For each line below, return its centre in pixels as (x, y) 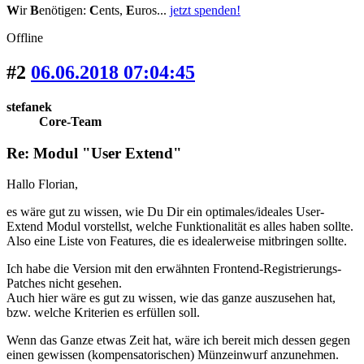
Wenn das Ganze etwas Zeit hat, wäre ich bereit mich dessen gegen (178, 340)
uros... (152, 11)
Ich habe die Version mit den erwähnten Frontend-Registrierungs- (174, 269)
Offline (25, 38)
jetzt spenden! (205, 11)
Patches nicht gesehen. (64, 284)
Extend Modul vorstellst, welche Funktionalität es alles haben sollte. (180, 227)
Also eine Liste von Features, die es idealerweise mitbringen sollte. (177, 241)
